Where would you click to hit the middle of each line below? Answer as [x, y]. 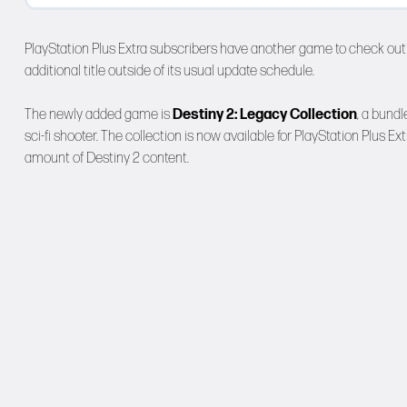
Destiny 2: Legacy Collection [265, 114]
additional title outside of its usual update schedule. [169, 71]
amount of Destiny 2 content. [107, 158]
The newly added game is [99, 114]
